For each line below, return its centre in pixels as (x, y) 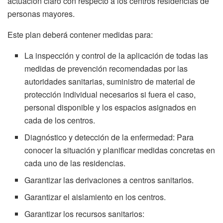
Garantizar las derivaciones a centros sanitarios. (109, 180)
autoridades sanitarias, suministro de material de (110, 81)
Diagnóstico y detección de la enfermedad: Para (109, 137)
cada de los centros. (60, 120)
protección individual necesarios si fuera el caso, (110, 94)
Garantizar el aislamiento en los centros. (95, 197)
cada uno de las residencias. (75, 163)
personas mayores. (41, 14)
